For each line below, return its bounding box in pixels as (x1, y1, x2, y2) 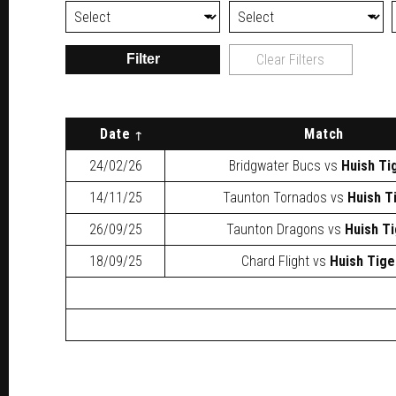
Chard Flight (240, 252, 309, 270)
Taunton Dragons (225, 220, 324, 238)
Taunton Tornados (223, 188, 327, 206)
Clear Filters (256, 50, 325, 68)
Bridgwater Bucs (229, 156, 321, 174)
